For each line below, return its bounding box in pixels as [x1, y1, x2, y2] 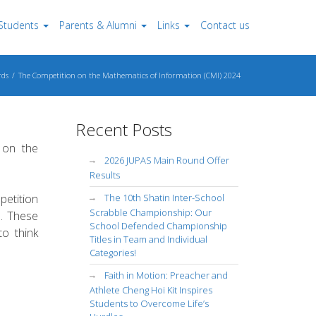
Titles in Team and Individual [89, 233, 207, 245]
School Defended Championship [89, 219, 227, 232]
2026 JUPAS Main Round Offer [104, 154, 229, 166]
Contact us [200, 18, 250, 32]
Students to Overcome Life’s [89, 297, 209, 310]
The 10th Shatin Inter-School [104, 191, 224, 204]
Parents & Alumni [59, 18, 137, 32]
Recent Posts [75, 118, 172, 141]
